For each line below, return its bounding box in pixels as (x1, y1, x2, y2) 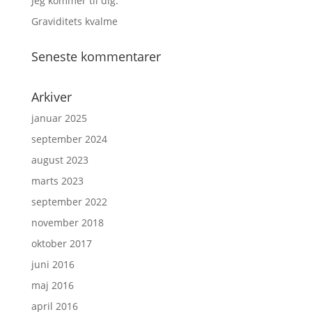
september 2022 (31, 195, 107, 208)
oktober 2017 (31, 237, 92, 250)
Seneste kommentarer (31, 48, 161, 65)
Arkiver (31, 88, 72, 105)
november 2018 (31, 216, 104, 229)
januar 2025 (31, 111, 87, 125)
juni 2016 (31, 258, 75, 271)
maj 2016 (31, 279, 74, 292)
